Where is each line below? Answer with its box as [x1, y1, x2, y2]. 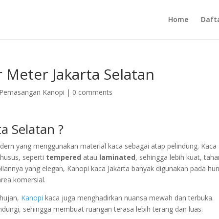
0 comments [72, 88, 113, 97]
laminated [99, 153, 136, 162]
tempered [46, 153, 82, 162]
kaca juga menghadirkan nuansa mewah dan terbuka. [43, 193, 214, 202]
